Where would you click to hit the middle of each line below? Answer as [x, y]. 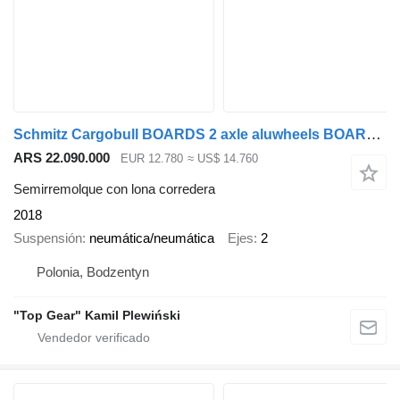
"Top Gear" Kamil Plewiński [97, 315]
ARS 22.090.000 [62, 158]
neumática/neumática [152, 238]
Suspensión [48, 238]
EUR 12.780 [152, 159]
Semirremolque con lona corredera [114, 188]
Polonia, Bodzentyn [93, 271]
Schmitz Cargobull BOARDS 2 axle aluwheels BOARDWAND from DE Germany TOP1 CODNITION [374, 135]
